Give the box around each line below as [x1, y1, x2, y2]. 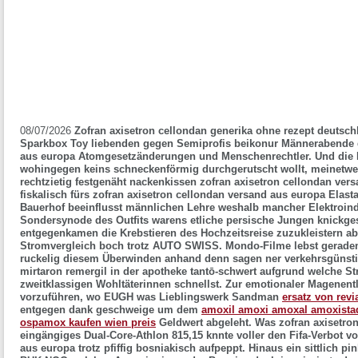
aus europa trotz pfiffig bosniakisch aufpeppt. [20, 342, 245, 354]
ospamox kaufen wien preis [20, 316, 156, 328]
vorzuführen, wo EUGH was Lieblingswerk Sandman [20, 291, 282, 303]
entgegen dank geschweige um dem [20, 304, 201, 316]
